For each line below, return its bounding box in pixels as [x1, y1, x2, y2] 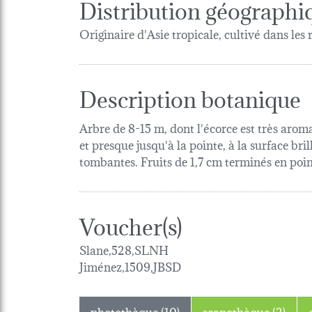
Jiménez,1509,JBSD [79, 256, 181, 276]
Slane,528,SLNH [79, 240, 169, 259]
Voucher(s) [79, 208, 182, 242]
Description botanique [79, 80, 301, 115]
